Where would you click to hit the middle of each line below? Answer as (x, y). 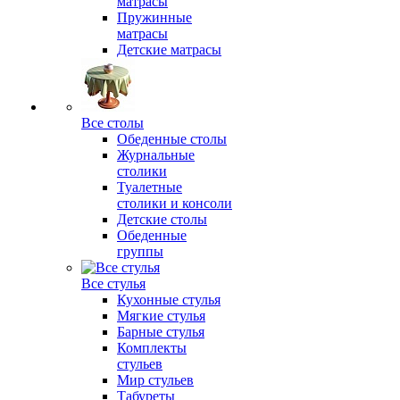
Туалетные (150, 187)
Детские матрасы (169, 50)
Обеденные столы (172, 139)
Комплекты (152, 348)
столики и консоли (175, 203)
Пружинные (154, 17)
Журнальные (156, 155)
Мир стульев (155, 380)
